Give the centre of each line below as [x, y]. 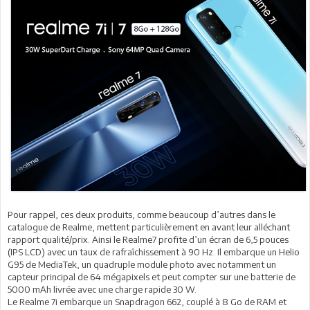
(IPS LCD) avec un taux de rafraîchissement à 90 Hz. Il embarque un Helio [154, 252]
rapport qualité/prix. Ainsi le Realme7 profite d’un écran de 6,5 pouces [148, 240]
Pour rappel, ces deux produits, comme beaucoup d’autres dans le [142, 215]
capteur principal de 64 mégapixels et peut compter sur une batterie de [152, 277]
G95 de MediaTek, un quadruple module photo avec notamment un [142, 265]
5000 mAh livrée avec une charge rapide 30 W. [102, 290]
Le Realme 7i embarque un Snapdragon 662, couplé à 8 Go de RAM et [147, 302]
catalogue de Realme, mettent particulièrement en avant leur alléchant [149, 227]
